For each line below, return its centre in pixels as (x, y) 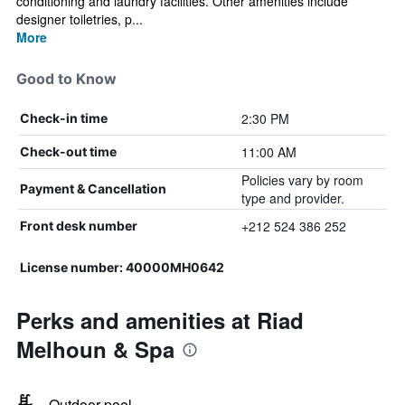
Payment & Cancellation (93, 188)
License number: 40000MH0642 (122, 267)
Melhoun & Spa (95, 349)
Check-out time (68, 151)
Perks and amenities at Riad (160, 320)
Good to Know (66, 79)
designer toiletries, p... (80, 19)
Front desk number (79, 226)
